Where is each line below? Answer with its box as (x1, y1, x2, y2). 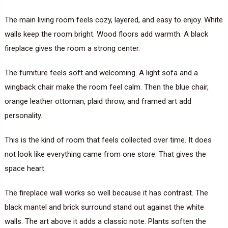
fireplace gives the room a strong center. (4, 44, 140, 53)
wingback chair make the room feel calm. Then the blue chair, (4, 82, 209, 92)
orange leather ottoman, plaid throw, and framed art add (4, 97, 191, 106)
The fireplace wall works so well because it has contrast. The (4, 188, 208, 198)
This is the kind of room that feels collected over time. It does (4, 135, 212, 145)
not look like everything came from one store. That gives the (4, 150, 206, 159)
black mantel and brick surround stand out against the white (4, 203, 204, 212)
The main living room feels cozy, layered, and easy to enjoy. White (4, 15, 223, 25)
